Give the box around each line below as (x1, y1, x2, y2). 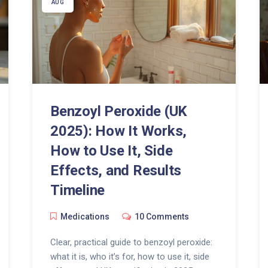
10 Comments (134, 212, 189, 222)
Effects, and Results (50, 162, 182, 179)
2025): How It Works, (50, 123, 187, 140)
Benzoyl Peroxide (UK (50, 103, 188, 120)
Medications (60, 212, 109, 222)
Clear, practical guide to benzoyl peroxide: (50, 237, 212, 248)
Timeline (50, 182, 105, 199)
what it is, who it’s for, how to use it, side (50, 251, 209, 263)
